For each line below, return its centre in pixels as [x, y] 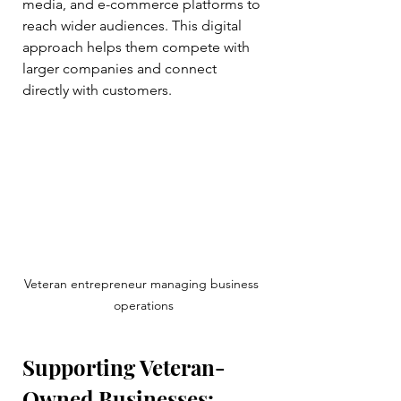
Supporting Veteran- [124, 367]
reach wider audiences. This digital [134, 26]
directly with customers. [97, 90]
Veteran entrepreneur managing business [143, 284]
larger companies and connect [121, 69]
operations [143, 306]
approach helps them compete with [138, 47]
